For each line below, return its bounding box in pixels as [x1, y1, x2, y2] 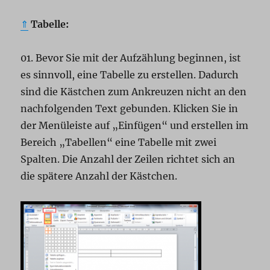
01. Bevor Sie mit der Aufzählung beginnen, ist [20, 52, 242, 64]
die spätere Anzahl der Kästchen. [20, 170, 178, 182]
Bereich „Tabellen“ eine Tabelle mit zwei [20, 136, 217, 148]
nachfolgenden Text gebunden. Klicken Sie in [20, 102, 239, 115]
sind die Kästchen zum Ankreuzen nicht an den [20, 86, 247, 98]
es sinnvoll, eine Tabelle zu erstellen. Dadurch [20, 69, 239, 81]
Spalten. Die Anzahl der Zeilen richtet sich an [20, 153, 236, 165]
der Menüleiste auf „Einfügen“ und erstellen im [20, 119, 249, 131]
